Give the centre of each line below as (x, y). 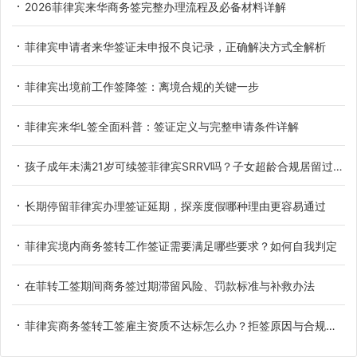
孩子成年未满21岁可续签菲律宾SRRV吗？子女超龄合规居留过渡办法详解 (179, 167)
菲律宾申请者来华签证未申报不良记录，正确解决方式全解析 (175, 47)
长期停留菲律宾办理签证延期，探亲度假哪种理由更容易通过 (175, 206)
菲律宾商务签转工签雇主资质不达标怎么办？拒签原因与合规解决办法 (175, 326)
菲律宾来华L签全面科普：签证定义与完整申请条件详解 (162, 127)
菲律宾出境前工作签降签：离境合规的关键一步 (142, 87)
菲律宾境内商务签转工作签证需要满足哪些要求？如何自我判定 (181, 246)
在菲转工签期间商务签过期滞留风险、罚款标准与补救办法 (170, 286)
